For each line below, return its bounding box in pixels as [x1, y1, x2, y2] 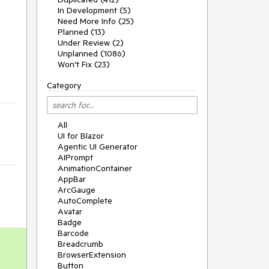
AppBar [58, 174, 86, 184]
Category [47, 80, 81, 91]
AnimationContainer [58, 163, 132, 174]
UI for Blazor [58, 130, 104, 141]
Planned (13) [58, 26, 105, 37]
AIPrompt [58, 152, 93, 163]
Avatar [58, 206, 82, 217]
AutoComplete [58, 195, 112, 206]
